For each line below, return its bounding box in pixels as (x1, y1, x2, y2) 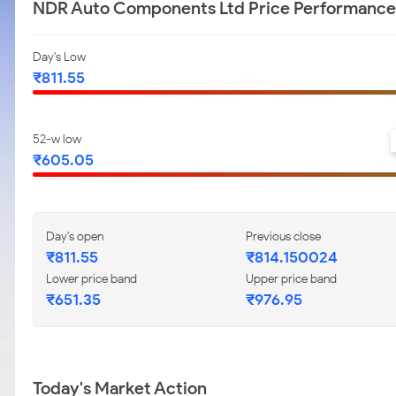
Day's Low (33, 49, 86, 65)
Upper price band (246, 271, 337, 286)
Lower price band (46, 271, 137, 286)
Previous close (246, 229, 321, 244)
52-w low (33, 132, 81, 147)
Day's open (46, 229, 103, 244)
